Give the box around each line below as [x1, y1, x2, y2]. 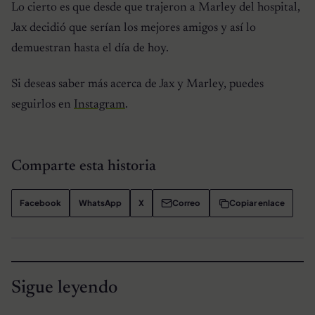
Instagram [74, 98, 125, 112]
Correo [172, 198, 201, 209]
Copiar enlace [229, 198, 285, 209]
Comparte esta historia [11, 159, 156, 175]
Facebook [20, 198, 62, 209]
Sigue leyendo [11, 278, 117, 297]
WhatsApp [78, 198, 122, 209]
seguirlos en [11, 98, 74, 112]
